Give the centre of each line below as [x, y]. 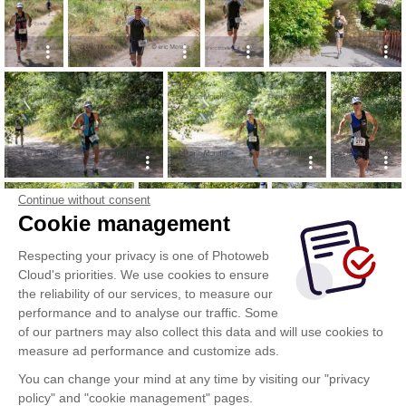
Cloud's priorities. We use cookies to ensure [144, 275]
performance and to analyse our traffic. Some [148, 313]
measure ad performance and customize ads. [149, 351]
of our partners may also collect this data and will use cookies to [201, 332]
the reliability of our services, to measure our [145, 294]
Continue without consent [84, 200]
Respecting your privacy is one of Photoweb [144, 256]
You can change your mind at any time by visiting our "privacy [194, 379]
